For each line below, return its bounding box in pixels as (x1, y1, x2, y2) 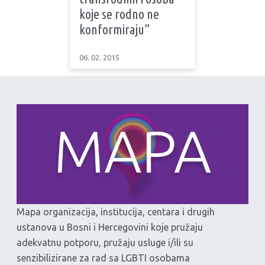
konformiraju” (79, 22, 150, 37)
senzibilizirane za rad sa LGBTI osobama (17, 252, 190, 263)
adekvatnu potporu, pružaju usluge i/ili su (17, 237, 193, 248)
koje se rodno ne (79, 7, 159, 22)
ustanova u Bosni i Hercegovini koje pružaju (17, 221, 203, 232)
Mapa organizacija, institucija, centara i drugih (17, 206, 215, 217)
